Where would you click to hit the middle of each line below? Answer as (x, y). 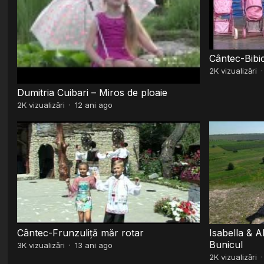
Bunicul (226, 244)
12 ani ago (94, 105)
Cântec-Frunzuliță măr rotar (81, 232)
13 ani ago (94, 245)
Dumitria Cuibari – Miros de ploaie (93, 92)
